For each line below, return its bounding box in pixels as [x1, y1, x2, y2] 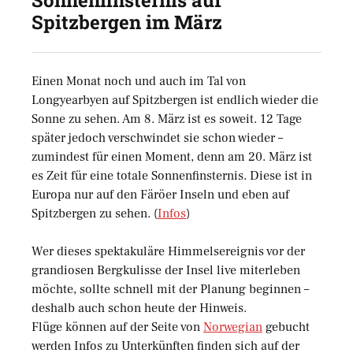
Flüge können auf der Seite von [32, 319, 203, 336]
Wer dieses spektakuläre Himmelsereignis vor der [32, 243, 305, 260]
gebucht [262, 319, 310, 336]
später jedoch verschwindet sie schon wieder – [32, 130, 283, 147]
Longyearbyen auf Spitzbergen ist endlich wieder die [32, 92, 318, 109]
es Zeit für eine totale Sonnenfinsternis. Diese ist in [32, 168, 312, 184]
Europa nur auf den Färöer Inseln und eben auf [32, 187, 289, 203]
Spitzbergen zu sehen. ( [32, 206, 158, 222]
